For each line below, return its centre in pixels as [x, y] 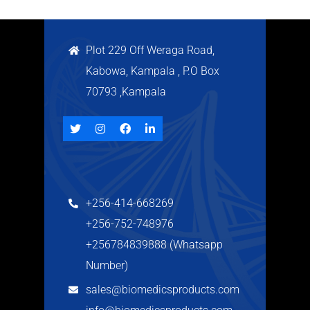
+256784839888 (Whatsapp [154, 245]
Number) [107, 266]
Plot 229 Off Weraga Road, [150, 51]
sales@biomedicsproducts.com [163, 290]
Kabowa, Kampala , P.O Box [153, 71]
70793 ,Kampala [126, 92]
